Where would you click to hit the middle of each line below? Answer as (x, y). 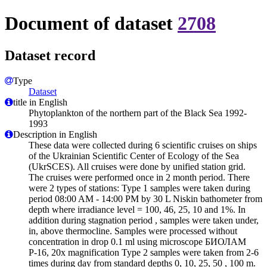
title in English (40, 102)
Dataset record (50, 55)
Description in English (55, 134)
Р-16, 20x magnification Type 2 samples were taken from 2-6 (144, 252)
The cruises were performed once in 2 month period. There (139, 177)
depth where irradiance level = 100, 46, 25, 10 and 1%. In (137, 209)
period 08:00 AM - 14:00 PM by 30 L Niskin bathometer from (145, 198)
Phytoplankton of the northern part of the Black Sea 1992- (138, 113)
